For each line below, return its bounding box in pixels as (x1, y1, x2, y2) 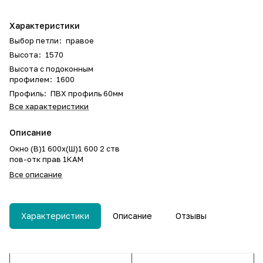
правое (66, 36, 94, 45)
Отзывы (176, 211, 207, 221)
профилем (9, 75, 49, 84)
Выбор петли (9, 36, 59, 45)
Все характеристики (9, 102, 89, 111)
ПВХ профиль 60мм (50, 89, 123, 98)
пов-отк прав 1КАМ (9, 154, 83, 164)
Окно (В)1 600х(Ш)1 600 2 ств (9, 144, 120, 153)
